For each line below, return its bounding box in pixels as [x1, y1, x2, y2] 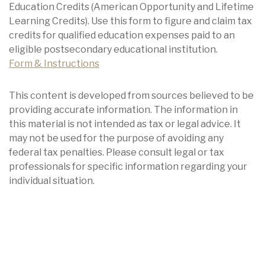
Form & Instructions [9, 58, 99, 69]
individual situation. [9, 175, 95, 186]
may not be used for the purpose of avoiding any [9, 132, 224, 144]
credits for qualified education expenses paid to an [9, 30, 235, 41]
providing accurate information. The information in [9, 104, 238, 115]
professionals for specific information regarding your [9, 161, 247, 172]
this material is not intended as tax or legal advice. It [9, 118, 241, 130]
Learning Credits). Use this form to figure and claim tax [9, 15, 252, 27]
